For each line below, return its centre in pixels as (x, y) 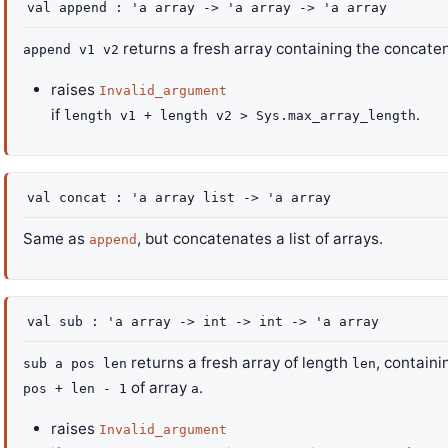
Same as (56, 238)
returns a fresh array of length (239, 362)
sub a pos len (75, 363)
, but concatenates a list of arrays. (260, 238)
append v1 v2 (71, 49)
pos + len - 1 (75, 388)
